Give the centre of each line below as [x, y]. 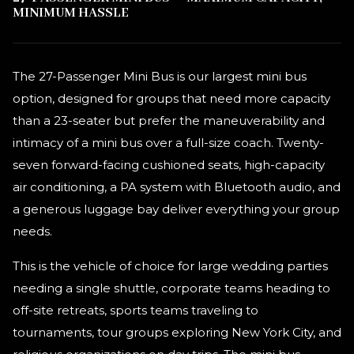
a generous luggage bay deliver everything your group [176, 209]
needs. [32, 231]
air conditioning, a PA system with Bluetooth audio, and [177, 187]
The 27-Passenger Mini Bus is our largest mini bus [160, 76]
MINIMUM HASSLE [71, 13]
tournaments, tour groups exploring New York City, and [177, 332]
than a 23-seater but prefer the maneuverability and [169, 121]
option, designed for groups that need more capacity [171, 98]
